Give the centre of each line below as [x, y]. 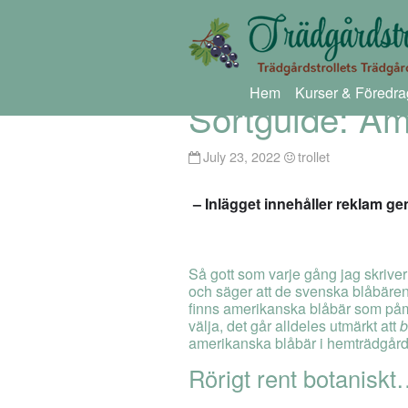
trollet [314, 156]
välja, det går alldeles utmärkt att [294, 326]
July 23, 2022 [242, 156]
